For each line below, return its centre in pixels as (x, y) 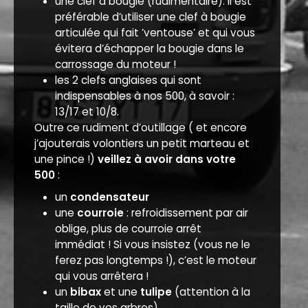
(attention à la (211, 291)
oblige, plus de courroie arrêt (129, 228)
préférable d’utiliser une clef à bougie (151, 16)
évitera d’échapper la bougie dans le (150, 48)
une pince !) (66, 159)
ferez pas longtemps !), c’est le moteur (156, 260)
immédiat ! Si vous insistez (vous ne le (153, 244)
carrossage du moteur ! (116, 64)
